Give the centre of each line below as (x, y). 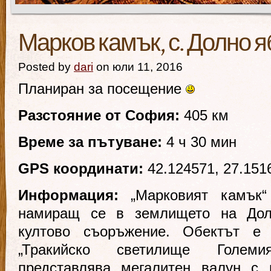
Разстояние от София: (99, 115)
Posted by (46, 67)
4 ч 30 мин (199, 142)
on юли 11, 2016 (138, 67)
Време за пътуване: (90, 142)
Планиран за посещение (102, 89)
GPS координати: (81, 168)
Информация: (75, 195)
